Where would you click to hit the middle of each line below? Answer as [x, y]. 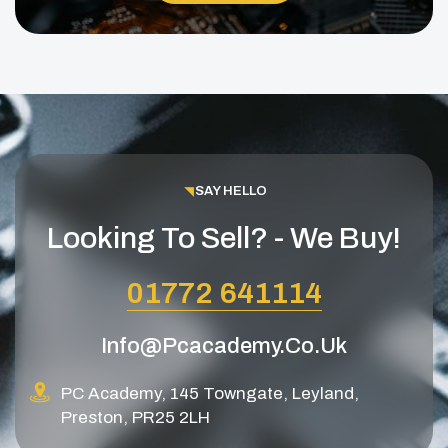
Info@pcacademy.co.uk [224, 345]
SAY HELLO [230, 191]
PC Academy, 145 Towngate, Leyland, [210, 393]
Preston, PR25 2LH [135, 417]
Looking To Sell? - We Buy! [224, 237]
